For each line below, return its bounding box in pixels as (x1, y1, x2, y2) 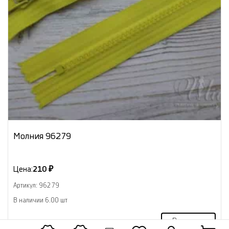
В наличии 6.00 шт (13, 197, 67, 203)
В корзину (172, 217, 204, 225)
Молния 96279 (13, 131, 71, 141)
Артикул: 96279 (13, 182, 59, 189)
